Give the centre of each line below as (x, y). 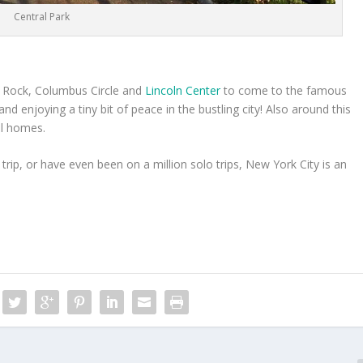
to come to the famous (284, 91)
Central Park (41, 16)
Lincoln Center (183, 91)
